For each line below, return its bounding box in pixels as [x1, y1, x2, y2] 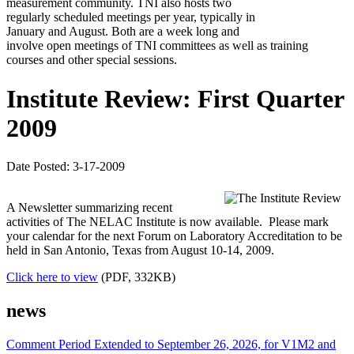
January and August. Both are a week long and [6, 24, 239, 39]
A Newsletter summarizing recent [6, 201, 172, 215]
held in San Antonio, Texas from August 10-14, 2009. [6, 243, 274, 258]
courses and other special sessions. [6, 53, 177, 67]
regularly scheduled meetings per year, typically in [6, 10, 255, 24]
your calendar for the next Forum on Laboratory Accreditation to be [6, 229, 342, 243]
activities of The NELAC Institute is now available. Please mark [6, 215, 329, 229]
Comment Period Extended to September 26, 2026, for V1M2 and [6, 337, 336, 351]
